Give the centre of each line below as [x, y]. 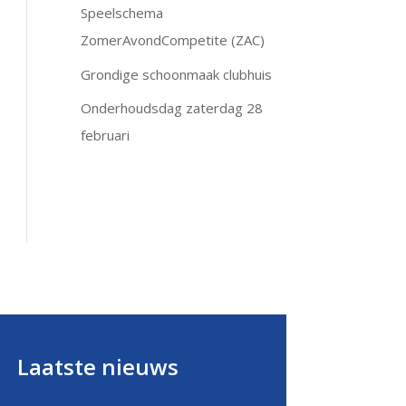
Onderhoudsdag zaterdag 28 [172, 108]
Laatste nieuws [97, 367]
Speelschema [122, 13]
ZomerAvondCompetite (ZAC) [173, 40]
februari [106, 135]
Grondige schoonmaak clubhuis [177, 74]
